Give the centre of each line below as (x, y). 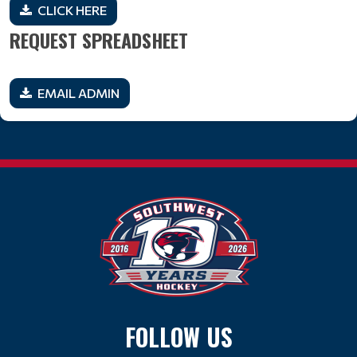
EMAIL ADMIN (78, 93)
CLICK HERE (72, 10)
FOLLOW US (178, 337)
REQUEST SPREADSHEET (99, 40)
